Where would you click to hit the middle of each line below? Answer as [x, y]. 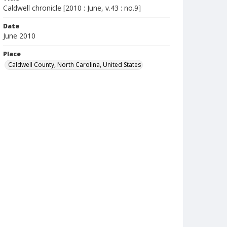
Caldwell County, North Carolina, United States [74, 65]
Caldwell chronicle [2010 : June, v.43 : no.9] [72, 8]
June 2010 [19, 36]
